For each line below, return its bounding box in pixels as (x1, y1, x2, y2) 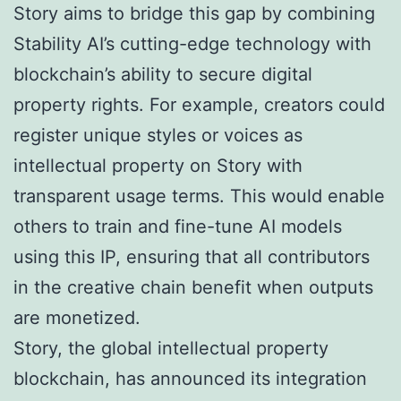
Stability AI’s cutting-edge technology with (13, 33, 371, 55)
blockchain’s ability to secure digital (13, 64, 312, 86)
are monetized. (13, 307, 141, 329)
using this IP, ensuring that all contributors (13, 246, 370, 269)
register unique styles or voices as (13, 124, 303, 147)
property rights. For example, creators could (13, 94, 385, 116)
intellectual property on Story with (13, 155, 303, 177)
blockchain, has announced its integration (13, 368, 367, 390)
